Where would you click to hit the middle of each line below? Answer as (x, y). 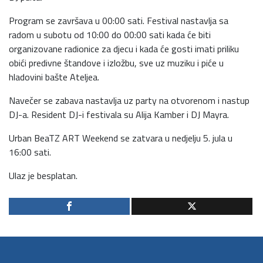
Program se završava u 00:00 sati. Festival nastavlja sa (119, 21)
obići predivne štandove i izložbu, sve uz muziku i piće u (116, 63)
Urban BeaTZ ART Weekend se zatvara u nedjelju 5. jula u (121, 138)
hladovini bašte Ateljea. (54, 77)
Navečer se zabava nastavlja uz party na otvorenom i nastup (129, 101)
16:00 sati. (30, 152)
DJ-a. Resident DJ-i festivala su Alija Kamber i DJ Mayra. (119, 115)
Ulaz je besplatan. (43, 176)
